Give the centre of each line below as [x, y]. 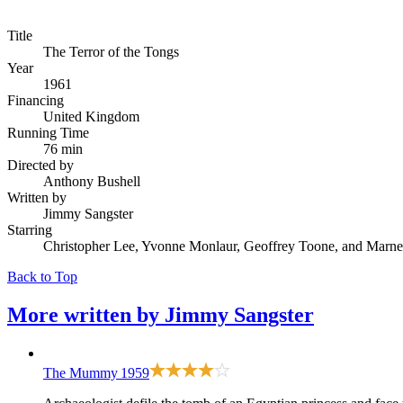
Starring [30, 229]
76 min [63, 148]
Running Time [48, 132]
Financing [36, 100]
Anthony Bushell [92, 181]
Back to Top [42, 276]
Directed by [40, 165]
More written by [86, 314]
